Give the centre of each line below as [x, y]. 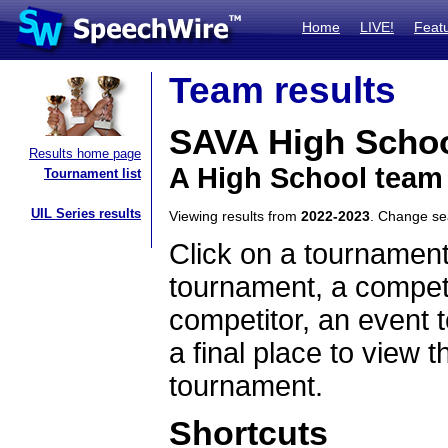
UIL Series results [86, 213]
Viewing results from [235, 216]
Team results [282, 90]
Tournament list [92, 173]
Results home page [85, 153]
